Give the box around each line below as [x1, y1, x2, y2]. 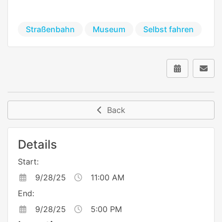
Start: [18, 157, 39, 167]
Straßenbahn [26, 24, 75, 34]
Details [18, 137, 57, 152]
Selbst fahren [143, 24, 194, 34]
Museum [93, 24, 125, 34]
